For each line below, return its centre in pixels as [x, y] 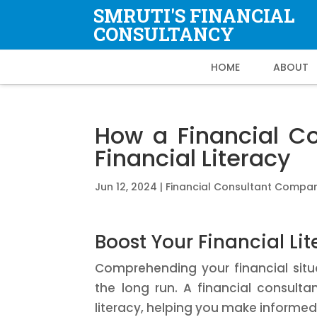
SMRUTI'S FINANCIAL [194, 16]
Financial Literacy [193, 158]
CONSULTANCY [164, 34]
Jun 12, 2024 [126, 187]
